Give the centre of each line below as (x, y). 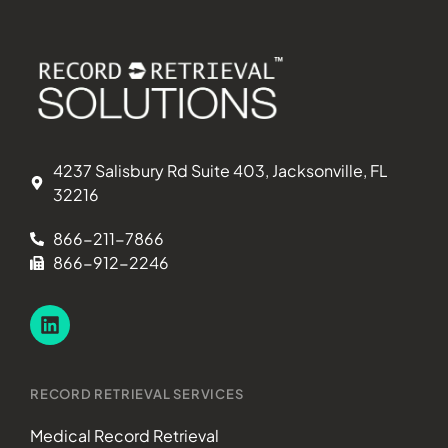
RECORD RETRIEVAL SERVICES (137, 393)
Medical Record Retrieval (124, 435)
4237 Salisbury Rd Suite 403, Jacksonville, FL (220, 170)
